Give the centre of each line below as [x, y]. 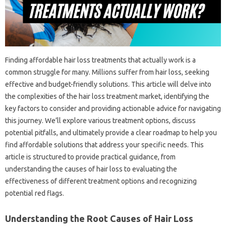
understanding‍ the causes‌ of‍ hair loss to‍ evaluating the [91, 169]
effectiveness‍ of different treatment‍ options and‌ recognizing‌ [101, 181]
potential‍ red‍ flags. [35, 193]
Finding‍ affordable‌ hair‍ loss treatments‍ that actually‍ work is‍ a [100, 60]
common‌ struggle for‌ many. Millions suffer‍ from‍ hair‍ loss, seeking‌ [107, 72]
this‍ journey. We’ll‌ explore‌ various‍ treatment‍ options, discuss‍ [100, 120]
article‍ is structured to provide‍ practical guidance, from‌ [90, 157]
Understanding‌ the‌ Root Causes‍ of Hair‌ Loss [99, 218]
